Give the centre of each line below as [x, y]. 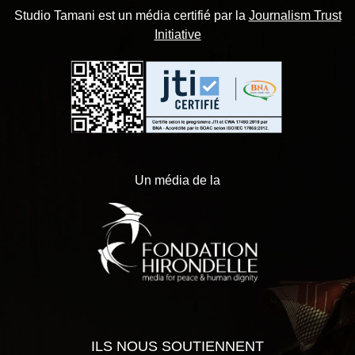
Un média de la [177, 181]
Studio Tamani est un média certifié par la [131, 16]
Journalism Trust [295, 16]
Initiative [177, 35]
